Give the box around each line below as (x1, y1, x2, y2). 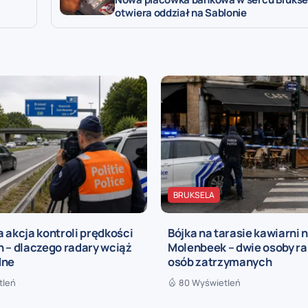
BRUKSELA (173, 188, 214, 201)
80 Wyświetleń (179, 276, 241, 289)
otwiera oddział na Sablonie (115, 5, 247, 20)
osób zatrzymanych (168, 254, 272, 269)
